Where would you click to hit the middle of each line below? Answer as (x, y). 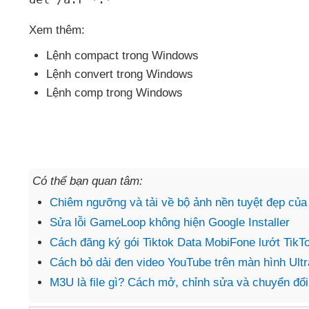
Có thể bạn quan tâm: (88, 181)
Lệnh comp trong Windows (114, 93)
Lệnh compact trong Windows (122, 56)
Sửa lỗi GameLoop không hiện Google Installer (170, 222)
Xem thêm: (57, 30)
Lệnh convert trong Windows (120, 74)
